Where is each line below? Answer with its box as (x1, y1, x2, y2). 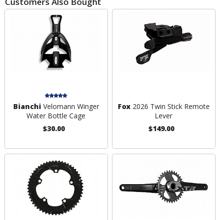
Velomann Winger (41, 102, 99, 111)
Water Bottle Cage (27, 111, 86, 121)
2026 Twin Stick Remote (130, 102, 210, 111)
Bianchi (13, 102, 41, 111)
